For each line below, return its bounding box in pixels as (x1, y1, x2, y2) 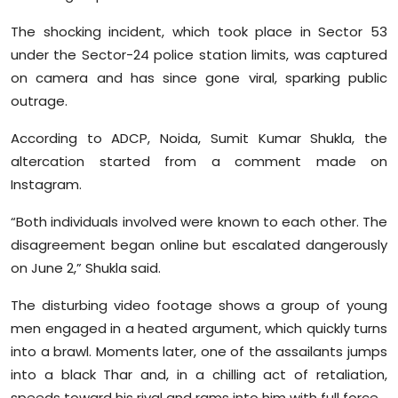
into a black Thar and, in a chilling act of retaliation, (11, 365, 387, 385)
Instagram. (11, 175, 82, 195)
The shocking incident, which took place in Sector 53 (11, 22, 387, 42)
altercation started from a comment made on (11, 152, 387, 171)
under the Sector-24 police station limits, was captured (11, 45, 387, 65)
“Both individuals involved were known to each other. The (11, 212, 387, 232)
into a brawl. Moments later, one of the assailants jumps (11, 342, 387, 362)
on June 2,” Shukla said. (11, 259, 161, 278)
